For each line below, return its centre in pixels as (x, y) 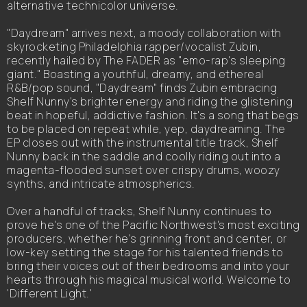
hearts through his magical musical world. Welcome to (149, 280)
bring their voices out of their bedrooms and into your (148, 266)
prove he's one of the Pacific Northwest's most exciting (153, 225)
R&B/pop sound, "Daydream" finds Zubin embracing (142, 88)
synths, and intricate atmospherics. (101, 184)
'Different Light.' (49, 293)
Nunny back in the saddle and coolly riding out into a (144, 156)
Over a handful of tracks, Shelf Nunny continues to (139, 211)
